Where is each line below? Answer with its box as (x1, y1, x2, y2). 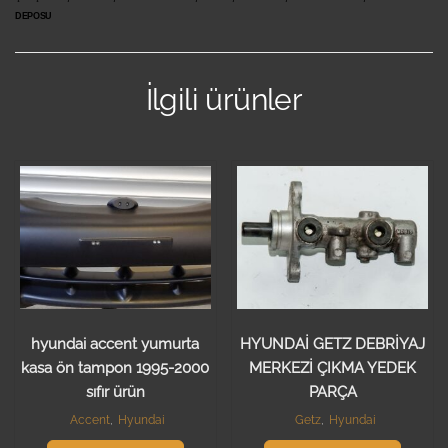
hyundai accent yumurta (31, 334, 200, 353)
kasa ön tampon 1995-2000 (21, 358, 210, 377)
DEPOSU (15, 11, 52, 22)
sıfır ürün (85, 382, 145, 401)
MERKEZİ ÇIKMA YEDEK (249, 358, 417, 377)
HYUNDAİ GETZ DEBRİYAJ (240, 334, 426, 353)
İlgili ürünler (145, 82, 303, 118)
